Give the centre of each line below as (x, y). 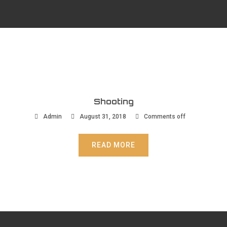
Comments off (164, 117)
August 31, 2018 (102, 117)
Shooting (113, 101)
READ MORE (113, 145)
